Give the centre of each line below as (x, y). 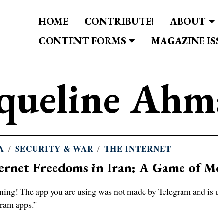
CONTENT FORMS (82, 41)
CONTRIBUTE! (119, 21)
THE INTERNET (138, 148)
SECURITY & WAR (54, 148)
